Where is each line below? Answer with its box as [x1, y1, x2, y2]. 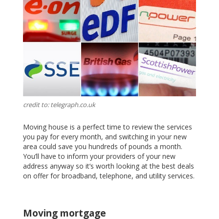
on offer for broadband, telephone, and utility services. [23, 171, 195, 180]
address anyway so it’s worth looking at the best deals [23, 161, 195, 171]
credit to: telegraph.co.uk [23, 100, 96, 109]
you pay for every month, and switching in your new [23, 131, 187, 141]
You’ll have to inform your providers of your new [23, 151, 176, 161]
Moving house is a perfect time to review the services [23, 122, 193, 131]
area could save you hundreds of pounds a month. [23, 141, 183, 151]
